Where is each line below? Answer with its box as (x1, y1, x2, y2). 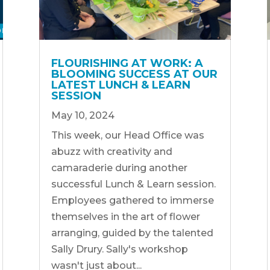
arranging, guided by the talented (51, 227, 213, 239)
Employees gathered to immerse (51, 194, 214, 206)
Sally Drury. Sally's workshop (51, 243, 188, 255)
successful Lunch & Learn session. (51, 178, 216, 190)
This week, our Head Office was (51, 129, 204, 141)
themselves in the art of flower (51, 210, 200, 222)
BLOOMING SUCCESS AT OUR (51, 67, 218, 81)
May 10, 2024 (51, 109, 115, 121)
